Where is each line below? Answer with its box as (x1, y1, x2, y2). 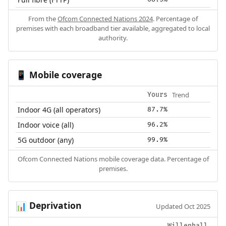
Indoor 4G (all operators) (18, 105, 101, 115)
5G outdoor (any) (18, 135, 74, 145)
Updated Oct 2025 (156, 202, 211, 211)
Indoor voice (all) (18, 120, 74, 130)
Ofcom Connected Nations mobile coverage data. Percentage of (17, 154, 209, 164)
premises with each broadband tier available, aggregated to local (16, 23, 210, 33)
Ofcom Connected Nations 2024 (58, 14, 153, 23)
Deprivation (26, 199, 82, 212)
